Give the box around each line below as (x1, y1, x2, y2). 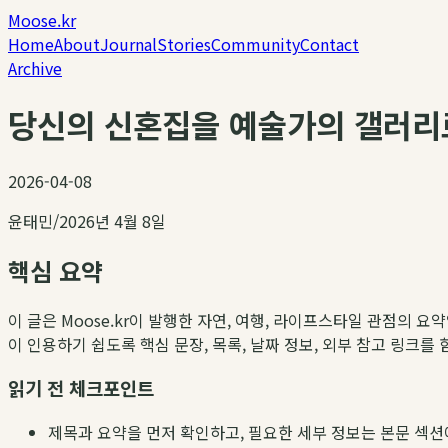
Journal (100, 32, 157, 56)
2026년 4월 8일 (59, 208, 166, 233)
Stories (157, 32, 211, 56)
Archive (8, 56, 62, 80)
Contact (300, 32, 359, 56)
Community (211, 32, 300, 56)
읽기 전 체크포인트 (8, 374, 154, 402)
